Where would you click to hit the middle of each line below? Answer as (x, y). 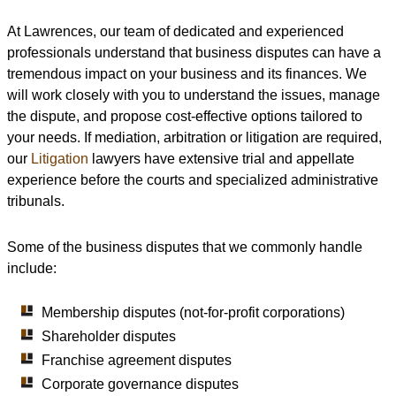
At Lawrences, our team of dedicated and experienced (175, 32)
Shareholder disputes (109, 336)
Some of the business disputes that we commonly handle (185, 247)
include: (32, 268)
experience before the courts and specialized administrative (193, 180)
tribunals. (36, 202)
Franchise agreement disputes (137, 360)
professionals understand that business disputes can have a (194, 53)
